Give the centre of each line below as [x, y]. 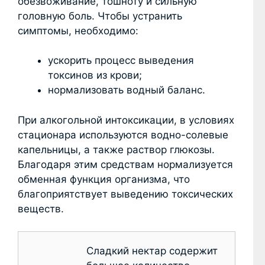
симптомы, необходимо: [78, 30]
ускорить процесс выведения [121, 61]
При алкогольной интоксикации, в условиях [126, 120]
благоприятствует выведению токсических [125, 194]
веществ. [41, 209]
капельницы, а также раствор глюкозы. [116, 149]
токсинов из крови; [95, 75]
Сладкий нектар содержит [152, 251]
